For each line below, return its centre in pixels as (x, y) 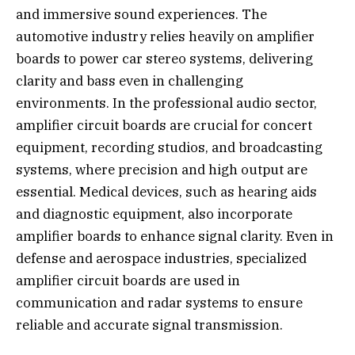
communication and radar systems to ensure (159, 303)
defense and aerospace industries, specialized (161, 259)
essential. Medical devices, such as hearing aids (166, 192)
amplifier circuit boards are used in (128, 281)
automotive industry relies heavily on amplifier (165, 37)
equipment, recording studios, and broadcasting (169, 148)
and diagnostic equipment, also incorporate (154, 214)
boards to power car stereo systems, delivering (164, 59)
